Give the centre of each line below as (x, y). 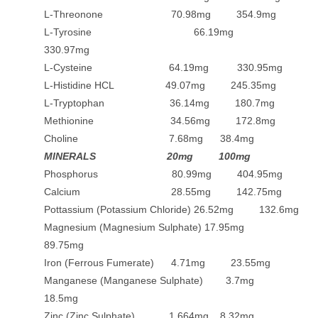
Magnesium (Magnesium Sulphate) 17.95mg (157, 227)
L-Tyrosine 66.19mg (150, 32)
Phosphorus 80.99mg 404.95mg (164, 174)
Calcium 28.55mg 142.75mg (163, 192)
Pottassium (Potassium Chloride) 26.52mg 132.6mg (172, 210)
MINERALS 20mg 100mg (148, 157)
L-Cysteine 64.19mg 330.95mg (164, 68)
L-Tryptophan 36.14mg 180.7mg (160, 103)
